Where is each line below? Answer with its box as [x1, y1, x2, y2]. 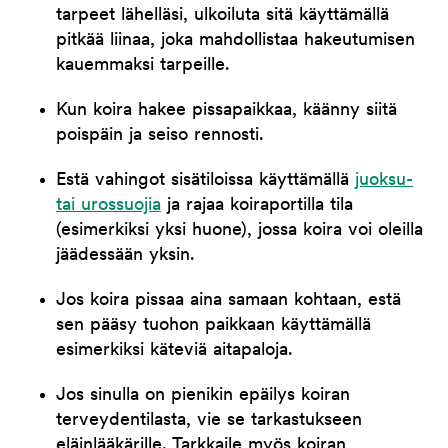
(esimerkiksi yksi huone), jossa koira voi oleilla [56, 221, 423, 241]
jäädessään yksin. [56, 246, 195, 266]
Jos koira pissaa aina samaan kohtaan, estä [56, 291, 401, 311]
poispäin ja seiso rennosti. [56, 126, 264, 146]
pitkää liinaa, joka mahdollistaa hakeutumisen [56, 31, 415, 51]
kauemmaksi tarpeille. [56, 56, 230, 76]
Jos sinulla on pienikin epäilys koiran [56, 386, 350, 406]
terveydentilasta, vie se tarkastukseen [56, 411, 362, 431]
